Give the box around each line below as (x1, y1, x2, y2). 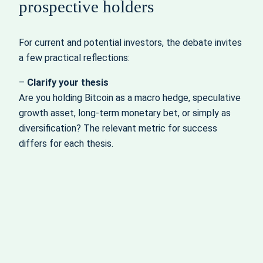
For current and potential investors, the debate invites (19, 36, 242, 48)
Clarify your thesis (27, 77, 109, 89)
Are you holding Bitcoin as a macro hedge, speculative (19, 92, 241, 104)
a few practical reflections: (19, 52, 130, 63)
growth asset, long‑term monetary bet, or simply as (19, 107, 231, 119)
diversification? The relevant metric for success (19, 123, 217, 134)
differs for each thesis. (19, 138, 113, 150)
